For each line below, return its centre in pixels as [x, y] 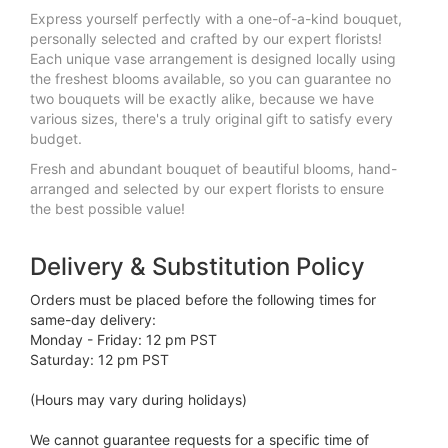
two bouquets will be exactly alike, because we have [202, 98]
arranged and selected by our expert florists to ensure [207, 188]
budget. [56, 138]
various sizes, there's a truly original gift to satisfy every [211, 118]
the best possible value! [107, 208]
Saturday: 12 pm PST [99, 359]
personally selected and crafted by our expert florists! [206, 38]
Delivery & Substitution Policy [197, 266]
